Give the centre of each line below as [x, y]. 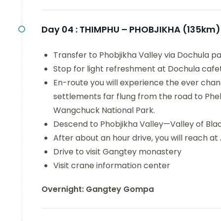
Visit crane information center [112, 166]
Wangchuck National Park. [104, 110]
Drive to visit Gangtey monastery [117, 152]
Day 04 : [59, 29]
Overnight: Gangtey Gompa [98, 189]
